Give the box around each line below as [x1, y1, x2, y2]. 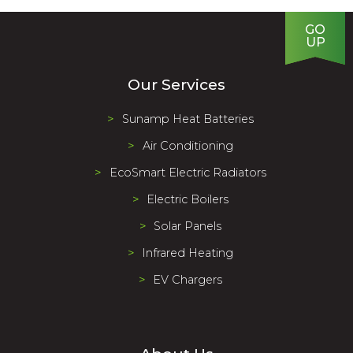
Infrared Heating [142, 246, 234, 260]
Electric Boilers [147, 192, 229, 206]
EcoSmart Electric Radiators [109, 165, 266, 180]
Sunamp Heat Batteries [121, 112, 254, 126]
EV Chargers [153, 273, 223, 287]
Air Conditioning [142, 139, 233, 153]
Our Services [128, 75, 225, 94]
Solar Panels [154, 219, 222, 233]
